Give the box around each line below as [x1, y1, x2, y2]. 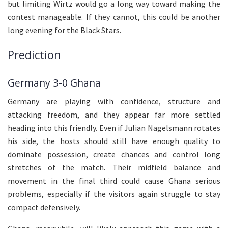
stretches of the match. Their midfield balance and [8, 162, 220, 173]
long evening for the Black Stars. [8, 24, 121, 35]
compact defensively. [8, 202, 80, 213]
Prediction [8, 47, 61, 63]
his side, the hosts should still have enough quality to [8, 136, 220, 147]
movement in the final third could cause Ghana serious [8, 176, 220, 186]
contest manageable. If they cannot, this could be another [8, 11, 220, 22]
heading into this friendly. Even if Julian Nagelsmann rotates [8, 123, 220, 133]
